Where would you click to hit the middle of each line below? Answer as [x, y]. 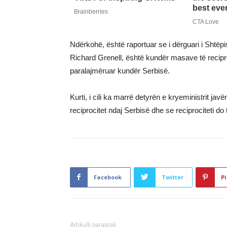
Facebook [108, 177]
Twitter [173, 177]
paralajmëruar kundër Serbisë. [120, 70]
